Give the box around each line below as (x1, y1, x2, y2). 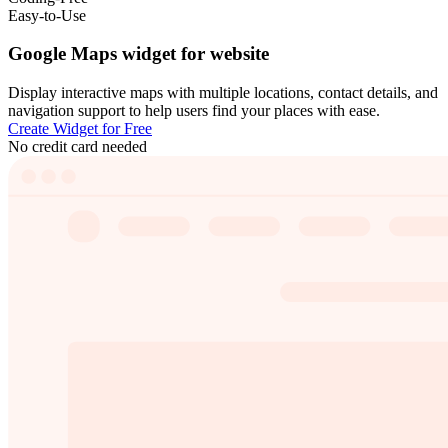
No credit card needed (8, 137, 147, 155)
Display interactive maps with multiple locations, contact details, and (8, 83, 438, 101)
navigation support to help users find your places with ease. (8, 101, 380, 119)
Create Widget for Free (8, 119, 152, 137)
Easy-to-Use (8, 6, 86, 24)
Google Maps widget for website (8, 43, 269, 65)
